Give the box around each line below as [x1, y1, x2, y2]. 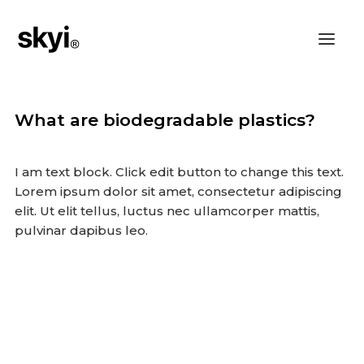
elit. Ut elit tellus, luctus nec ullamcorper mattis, [15, 203, 319, 219]
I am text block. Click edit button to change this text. [15, 164, 344, 180]
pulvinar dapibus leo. [15, 223, 148, 238]
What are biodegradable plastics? [15, 110, 315, 130]
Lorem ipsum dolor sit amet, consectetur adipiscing [15, 184, 342, 199]
